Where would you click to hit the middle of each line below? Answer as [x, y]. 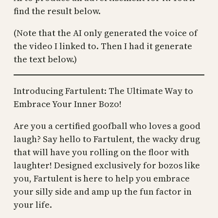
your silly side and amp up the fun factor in [103, 191]
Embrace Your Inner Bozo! [68, 104]
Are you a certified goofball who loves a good [107, 126]
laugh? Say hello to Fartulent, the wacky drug [107, 139]
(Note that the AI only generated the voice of [106, 33]
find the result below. [57, 11]
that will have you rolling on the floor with [101, 152]
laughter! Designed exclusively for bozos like [107, 165]
